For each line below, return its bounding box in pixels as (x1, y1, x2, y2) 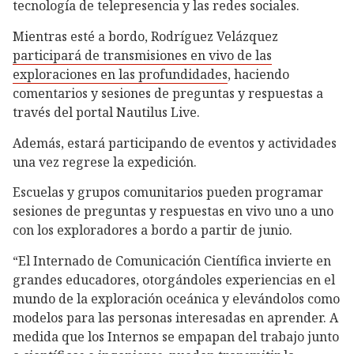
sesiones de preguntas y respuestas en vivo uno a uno (13, 202, 333, 220)
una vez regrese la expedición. (13, 153, 197, 171)
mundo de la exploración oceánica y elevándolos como (13, 290, 340, 308)
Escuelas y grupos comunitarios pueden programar (13, 183, 323, 201)
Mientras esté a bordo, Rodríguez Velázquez (13, 28, 278, 46)
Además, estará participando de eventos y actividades (13, 134, 337, 152)
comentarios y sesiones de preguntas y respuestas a (13, 85, 323, 103)
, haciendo (228, 66, 289, 84)
